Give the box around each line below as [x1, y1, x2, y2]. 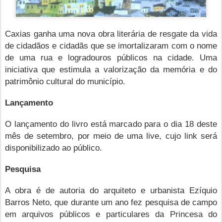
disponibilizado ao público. [5, 142, 102, 153]
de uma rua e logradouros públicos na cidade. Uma [5, 52, 217, 62]
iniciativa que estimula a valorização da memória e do [5, 64, 217, 74]
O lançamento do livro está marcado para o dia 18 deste [5, 118, 217, 129]
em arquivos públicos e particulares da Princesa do [5, 209, 217, 219]
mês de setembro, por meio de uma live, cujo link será [5, 130, 217, 141]
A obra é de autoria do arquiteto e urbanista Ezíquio [5, 185, 217, 195]
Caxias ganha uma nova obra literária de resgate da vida [5, 28, 217, 39]
